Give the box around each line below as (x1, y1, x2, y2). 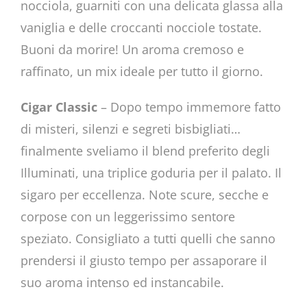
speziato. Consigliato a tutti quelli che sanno (20, 230, 275, 247)
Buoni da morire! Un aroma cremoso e (20, 40, 244, 58)
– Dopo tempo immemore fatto (97, 98, 281, 115)
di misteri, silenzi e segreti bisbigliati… (20, 120, 241, 137)
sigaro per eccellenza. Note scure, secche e (20, 186, 269, 203)
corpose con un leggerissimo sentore (20, 208, 235, 225)
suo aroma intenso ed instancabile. (20, 273, 224, 291)
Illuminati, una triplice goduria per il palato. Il (20, 164, 282, 181)
